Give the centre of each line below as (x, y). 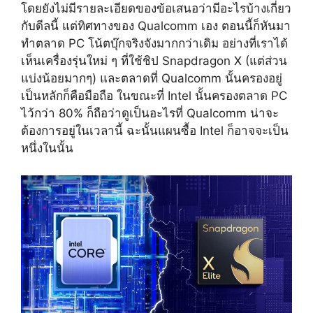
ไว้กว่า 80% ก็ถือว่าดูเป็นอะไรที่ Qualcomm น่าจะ (150, 114)
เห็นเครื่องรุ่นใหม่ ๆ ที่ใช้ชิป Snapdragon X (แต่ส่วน (154, 61)
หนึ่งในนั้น (47, 148)
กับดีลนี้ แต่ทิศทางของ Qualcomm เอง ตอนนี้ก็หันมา (156, 26)
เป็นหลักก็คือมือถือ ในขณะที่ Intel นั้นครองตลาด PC (154, 96)
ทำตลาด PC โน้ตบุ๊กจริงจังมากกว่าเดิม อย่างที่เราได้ (154, 44)
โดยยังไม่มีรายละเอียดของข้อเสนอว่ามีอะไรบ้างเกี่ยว (156, 9)
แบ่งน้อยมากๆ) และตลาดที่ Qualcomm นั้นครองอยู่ (152, 79)
